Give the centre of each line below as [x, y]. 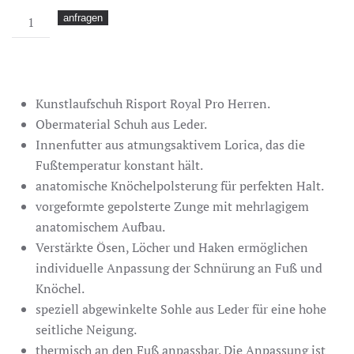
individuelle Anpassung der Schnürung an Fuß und [179, 268]
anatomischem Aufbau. [100, 227]
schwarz [34, 77]
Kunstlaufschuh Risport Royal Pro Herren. [153, 104]
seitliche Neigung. [86, 330]
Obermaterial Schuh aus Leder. [121, 124]
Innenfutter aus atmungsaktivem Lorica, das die [170, 145]
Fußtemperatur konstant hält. [119, 165]
